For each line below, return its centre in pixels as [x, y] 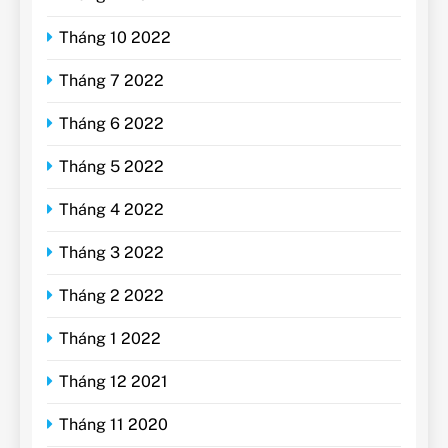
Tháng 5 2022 [111, 166]
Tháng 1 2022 [110, 338]
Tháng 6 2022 [111, 123]
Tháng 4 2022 [111, 209]
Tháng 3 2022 [111, 252]
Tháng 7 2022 [111, 80]
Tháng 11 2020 [113, 424]
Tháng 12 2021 [113, 381]
